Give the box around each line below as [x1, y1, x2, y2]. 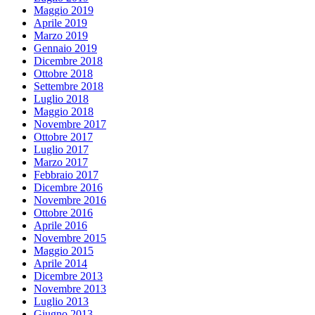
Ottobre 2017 [34, 130, 93, 143]
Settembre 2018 [34, 79, 103, 92]
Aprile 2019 [34, 16, 87, 29]
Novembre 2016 [34, 193, 106, 206]
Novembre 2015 [34, 231, 106, 244]
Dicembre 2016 [34, 181, 103, 193]
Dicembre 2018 [34, 54, 103, 67]
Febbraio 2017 [34, 168, 98, 181]
